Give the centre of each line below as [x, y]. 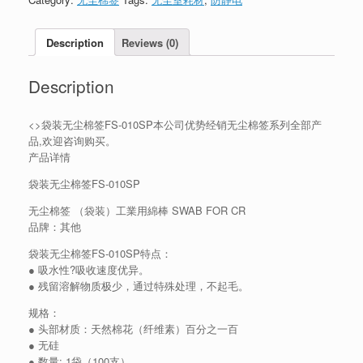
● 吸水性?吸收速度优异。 [89, 270]
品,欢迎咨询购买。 [72, 141]
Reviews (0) [150, 42]
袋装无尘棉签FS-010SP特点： [100, 254]
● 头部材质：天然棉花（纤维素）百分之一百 [133, 329]
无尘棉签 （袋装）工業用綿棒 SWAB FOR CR [137, 211]
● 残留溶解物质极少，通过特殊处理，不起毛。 [139, 286]
